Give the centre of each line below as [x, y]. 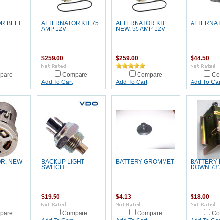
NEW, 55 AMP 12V [140, 29]
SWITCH [53, 167]
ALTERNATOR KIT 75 [70, 23]
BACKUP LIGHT [63, 162]
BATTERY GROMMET [145, 162]
